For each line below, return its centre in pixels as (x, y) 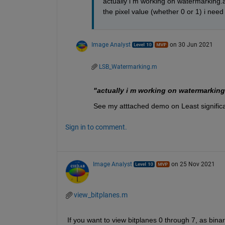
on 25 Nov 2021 (193, 164)
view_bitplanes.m (100, 195)
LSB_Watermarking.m (128, 67)
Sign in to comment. (96, 127)
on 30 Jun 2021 (191, 44)
